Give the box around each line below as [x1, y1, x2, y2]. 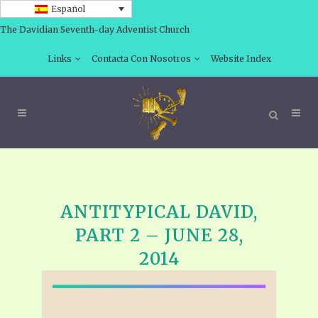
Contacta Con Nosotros [91, 53, 191, 64]
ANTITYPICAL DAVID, [60, 200, 258, 223]
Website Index [210, 53, 271, 64]
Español [51, 3, 85, 14]
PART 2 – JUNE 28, [75, 224, 243, 246]
